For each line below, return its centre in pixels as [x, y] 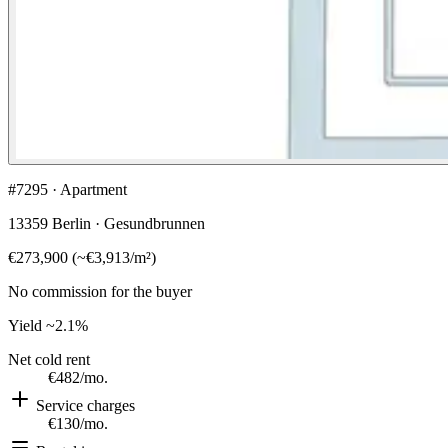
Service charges [83, 405]
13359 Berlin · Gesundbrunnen [106, 223]
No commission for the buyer [100, 291]
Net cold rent [49, 359]
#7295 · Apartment [67, 189]
